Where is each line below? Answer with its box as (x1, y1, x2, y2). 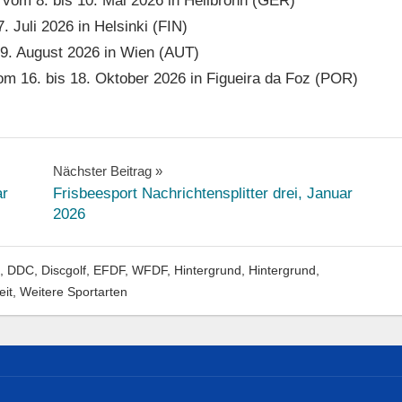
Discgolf (40, 263, 86, 278)
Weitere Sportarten (20, 284, 127, 300)
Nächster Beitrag (52, 163, 152, 179)
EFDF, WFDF (92, 263, 167, 278)
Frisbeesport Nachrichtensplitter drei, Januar (52, 185, 353, 203)
